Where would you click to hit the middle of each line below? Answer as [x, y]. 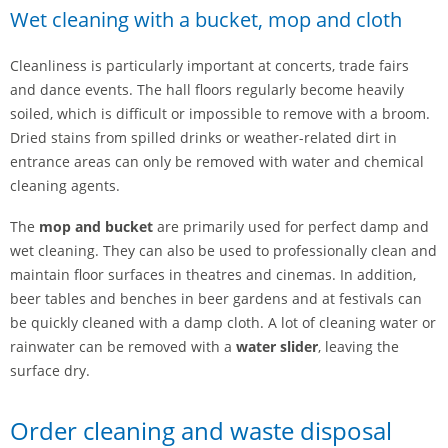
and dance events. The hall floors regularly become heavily [207, 89]
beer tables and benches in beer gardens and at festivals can [216, 299]
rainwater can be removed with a [123, 347]
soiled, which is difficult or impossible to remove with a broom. [220, 113]
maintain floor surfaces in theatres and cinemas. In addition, [213, 275]
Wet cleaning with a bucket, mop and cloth [206, 19]
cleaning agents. [65, 185]
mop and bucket [96, 227]
